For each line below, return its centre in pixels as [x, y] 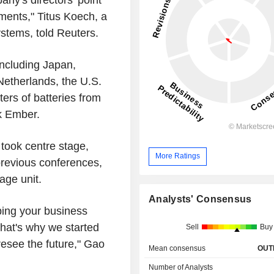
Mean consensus [177, 248]
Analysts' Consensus [200, 199]
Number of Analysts [181, 267]
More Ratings [178, 156]
